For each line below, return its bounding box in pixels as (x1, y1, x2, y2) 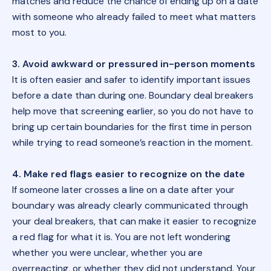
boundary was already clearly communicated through (11, 198, 248, 212)
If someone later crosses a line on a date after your (11, 183, 235, 196)
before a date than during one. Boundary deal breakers (11, 88, 253, 102)
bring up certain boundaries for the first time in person (11, 120, 252, 133)
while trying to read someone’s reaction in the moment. (11, 135, 253, 149)
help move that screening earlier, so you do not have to (11, 104, 253, 117)
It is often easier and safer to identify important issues (11, 73, 250, 86)
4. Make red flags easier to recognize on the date (11, 167, 245, 180)
